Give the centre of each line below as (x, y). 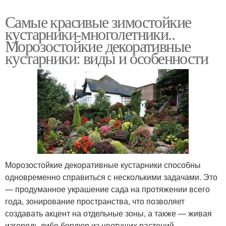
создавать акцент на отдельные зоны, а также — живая (108, 213)
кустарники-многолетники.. (90, 34)
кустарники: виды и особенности (106, 58)
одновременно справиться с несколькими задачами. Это (111, 177)
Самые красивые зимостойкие (98, 22)
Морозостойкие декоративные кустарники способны (103, 164)
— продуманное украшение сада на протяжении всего (107, 189)
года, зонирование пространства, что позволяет (95, 201)
